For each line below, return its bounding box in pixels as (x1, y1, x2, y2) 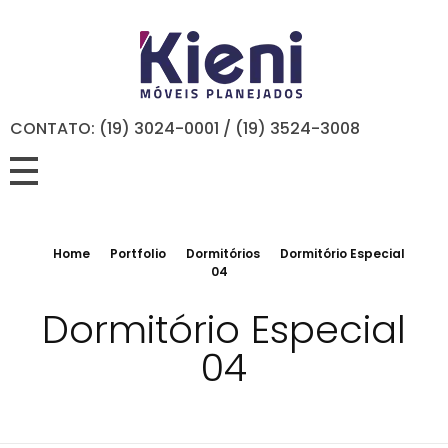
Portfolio (110, 245, 166, 262)
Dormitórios (186, 245, 260, 262)
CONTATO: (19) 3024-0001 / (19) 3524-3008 (10, 117, 360, 140)
